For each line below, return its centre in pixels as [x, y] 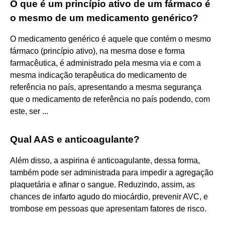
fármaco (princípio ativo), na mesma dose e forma [97, 51]
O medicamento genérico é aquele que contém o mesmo [110, 39]
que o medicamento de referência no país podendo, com [110, 99]
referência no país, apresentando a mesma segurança [106, 87]
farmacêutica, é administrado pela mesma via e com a [105, 63]
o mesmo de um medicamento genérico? [104, 18]
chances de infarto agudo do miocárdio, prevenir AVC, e [109, 196]
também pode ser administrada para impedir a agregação [112, 172]
